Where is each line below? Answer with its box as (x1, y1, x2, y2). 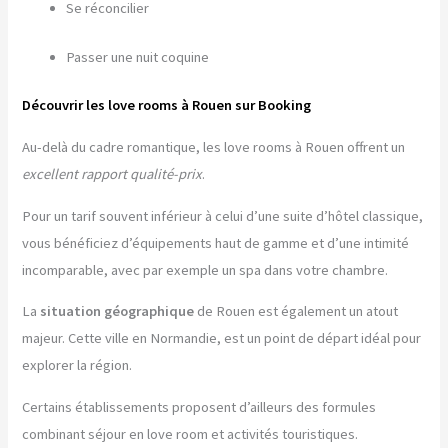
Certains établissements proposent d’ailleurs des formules (22, 397, 377, 416)
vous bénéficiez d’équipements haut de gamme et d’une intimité (22, 233, 410, 252)
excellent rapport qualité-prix (22, 165, 203, 184)
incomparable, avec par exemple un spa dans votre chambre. (22, 260, 389, 279)
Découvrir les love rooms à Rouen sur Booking (22, 96, 312, 115)
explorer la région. (22, 356, 133, 375)
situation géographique (40, 302, 195, 321)
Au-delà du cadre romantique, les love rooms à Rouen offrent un (22, 138, 406, 157)
